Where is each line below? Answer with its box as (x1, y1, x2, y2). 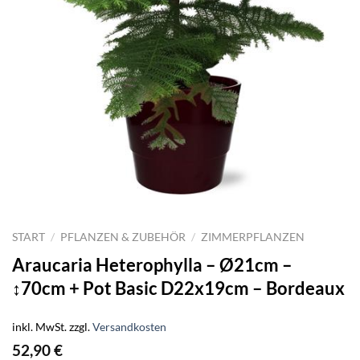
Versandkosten (92, 320, 166, 334)
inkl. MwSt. (12, 320, 67, 334)
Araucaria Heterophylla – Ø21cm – (12, 253, 292, 276)
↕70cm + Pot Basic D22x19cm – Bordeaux (12, 276, 345, 299)
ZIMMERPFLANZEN (201, 230, 305, 243)
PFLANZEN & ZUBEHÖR (60, 230, 186, 243)
